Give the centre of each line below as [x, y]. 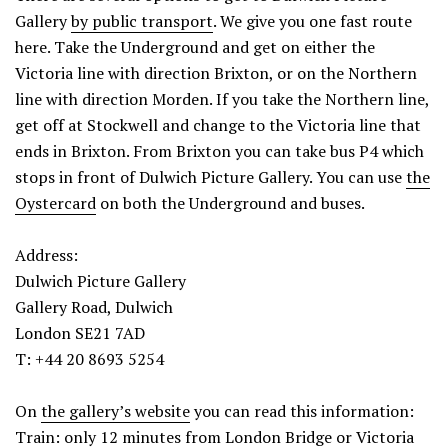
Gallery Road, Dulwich [94, 306]
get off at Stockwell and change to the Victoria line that [218, 124]
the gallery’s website [115, 410]
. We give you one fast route [312, 20]
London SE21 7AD [80, 332]
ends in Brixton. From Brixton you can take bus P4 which [219, 150]
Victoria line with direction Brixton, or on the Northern [216, 72]
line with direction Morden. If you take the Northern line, [222, 98]
